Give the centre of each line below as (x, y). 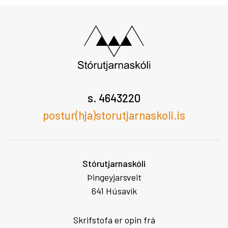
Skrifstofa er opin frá (114, 220)
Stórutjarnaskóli (114, 163)
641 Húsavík (114, 191)
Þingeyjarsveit (114, 177)
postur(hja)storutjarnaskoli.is (114, 115)
